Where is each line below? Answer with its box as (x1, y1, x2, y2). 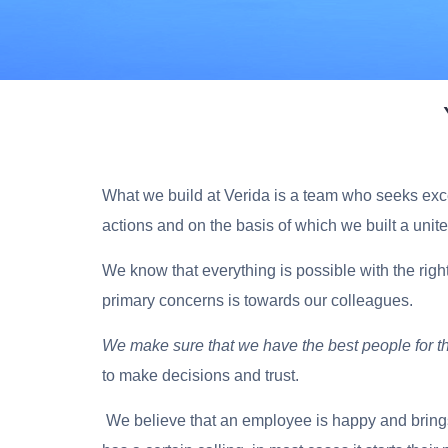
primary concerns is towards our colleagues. (102, 291, 417, 309)
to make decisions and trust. (102, 366, 299, 384)
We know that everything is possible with (102, 261, 389, 279)
